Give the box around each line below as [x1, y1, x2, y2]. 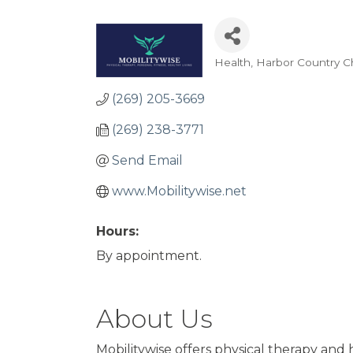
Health [214, 56, 251, 69]
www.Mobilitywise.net [112, 184, 247, 199]
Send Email [112, 153, 183, 168]
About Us [96, 303, 213, 335]
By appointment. [96, 248, 202, 263]
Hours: [96, 224, 139, 239]
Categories [214, 64, 313, 87]
